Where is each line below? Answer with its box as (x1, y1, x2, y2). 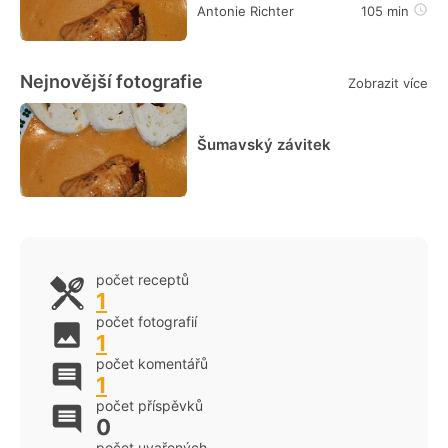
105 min (361, 2, 409, 19)
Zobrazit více (348, 75, 428, 92)
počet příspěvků (96, 396, 203, 414)
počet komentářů (96, 354, 208, 372)
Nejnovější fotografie (20, 70, 203, 92)
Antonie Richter (197, 2, 295, 19)
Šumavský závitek (197, 134, 332, 154)
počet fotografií (96, 312, 197, 330)
